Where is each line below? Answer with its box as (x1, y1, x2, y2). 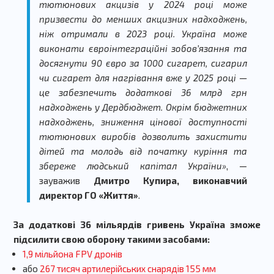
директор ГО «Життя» (39, 190, 139, 201)
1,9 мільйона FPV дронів (22, 248, 122, 260)
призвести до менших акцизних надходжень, (39, 13, 247, 25)
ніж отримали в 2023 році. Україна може (39, 28, 247, 40)
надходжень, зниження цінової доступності (39, 116, 247, 128)
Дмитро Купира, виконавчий (94, 175, 247, 187)
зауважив (39, 175, 94, 187)
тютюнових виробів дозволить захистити (39, 131, 247, 143)
